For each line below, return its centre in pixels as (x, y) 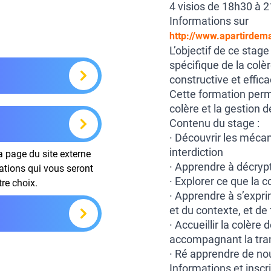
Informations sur (209, 21)
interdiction (196, 152)
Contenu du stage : (214, 123)
